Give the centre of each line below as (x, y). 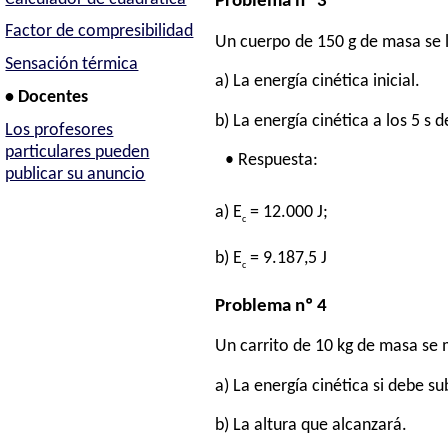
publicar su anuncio (75, 175)
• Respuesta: (272, 161)
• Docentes (47, 98)
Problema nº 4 (271, 306)
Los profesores (59, 131)
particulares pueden (77, 153)
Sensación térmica (72, 65)
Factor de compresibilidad (99, 32)
